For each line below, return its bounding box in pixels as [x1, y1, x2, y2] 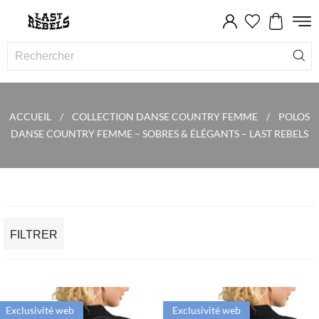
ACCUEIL [9, 110, 51, 122]
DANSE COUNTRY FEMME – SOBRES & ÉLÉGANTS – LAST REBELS [11, 127, 308, 140]
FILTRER [10, 229, 58, 241]
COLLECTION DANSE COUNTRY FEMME [72, 110, 258, 122]
